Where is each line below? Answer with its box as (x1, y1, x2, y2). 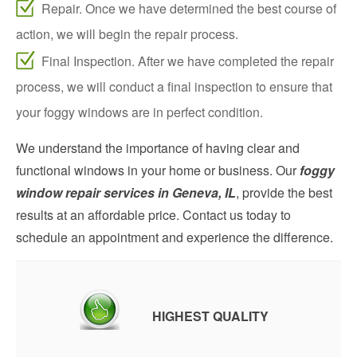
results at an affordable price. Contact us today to (16, 205, 291, 224)
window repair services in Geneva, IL (16, 182, 236, 202)
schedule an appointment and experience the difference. (16, 227, 333, 246)
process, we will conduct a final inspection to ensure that (16, 76, 332, 96)
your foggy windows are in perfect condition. (16, 102, 263, 121)
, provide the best (236, 182, 332, 202)
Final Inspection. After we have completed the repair (41, 51, 334, 70)
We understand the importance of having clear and (16, 138, 300, 157)
